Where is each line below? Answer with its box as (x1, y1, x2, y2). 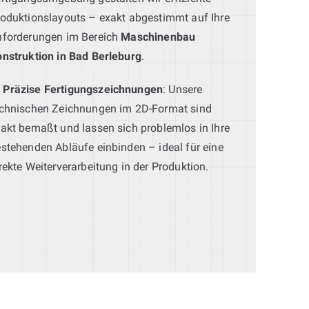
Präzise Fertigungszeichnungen (3, 82, 163, 96)
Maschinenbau (121, 30, 196, 43)
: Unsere (163, 82, 203, 96)
